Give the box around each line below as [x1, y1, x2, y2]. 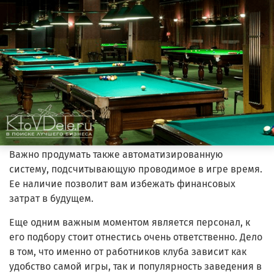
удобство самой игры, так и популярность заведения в [9, 260, 262, 272]
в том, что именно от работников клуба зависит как [9, 245, 246, 257]
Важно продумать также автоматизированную [9, 148, 223, 160]
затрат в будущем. [9, 192, 94, 204]
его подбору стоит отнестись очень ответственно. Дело [9, 231, 262, 243]
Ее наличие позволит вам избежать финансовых [9, 177, 235, 190]
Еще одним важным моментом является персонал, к [9, 216, 250, 228]
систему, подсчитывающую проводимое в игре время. [9, 163, 262, 175]
